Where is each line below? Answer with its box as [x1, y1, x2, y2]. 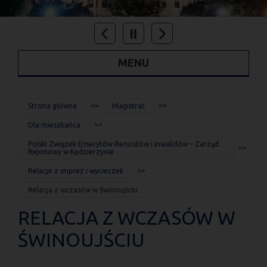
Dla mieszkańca [28, 120, 80, 129]
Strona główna [28, 101, 77, 110]
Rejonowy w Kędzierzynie [28, 147, 114, 156]
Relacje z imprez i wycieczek [28, 166, 123, 175]
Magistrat [112, 101, 145, 110]
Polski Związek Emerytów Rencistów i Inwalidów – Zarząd [28, 139, 219, 148]
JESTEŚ [18, 97, 55, 110]
